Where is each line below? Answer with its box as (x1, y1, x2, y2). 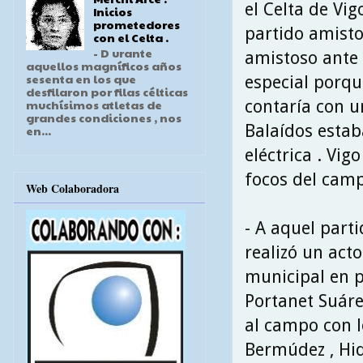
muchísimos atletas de (26, 96, 162, 113)
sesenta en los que (26, 70, 136, 88)
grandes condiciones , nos (26, 109, 181, 126)
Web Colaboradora (26, 179, 119, 197)
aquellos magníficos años (26, 58, 181, 75)
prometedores (92, 16, 180, 33)
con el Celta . (92, 29, 169, 46)
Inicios (92, 3, 132, 20)
